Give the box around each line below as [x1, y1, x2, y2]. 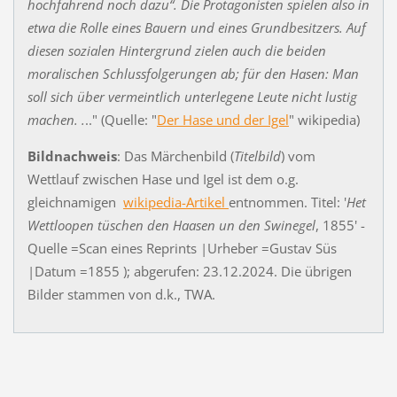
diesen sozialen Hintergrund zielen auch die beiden [27, 41, 326, 59]
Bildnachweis [27, 146, 117, 165]
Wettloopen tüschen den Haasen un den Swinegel [27, 215, 315, 234]
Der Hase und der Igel [156, 110, 289, 128]
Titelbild [233, 146, 281, 165]
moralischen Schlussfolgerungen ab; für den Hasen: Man [27, 64, 359, 82]
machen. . [27, 110, 85, 128]
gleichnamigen [27, 192, 123, 211]
